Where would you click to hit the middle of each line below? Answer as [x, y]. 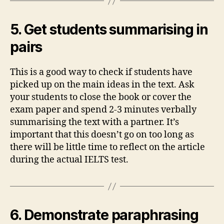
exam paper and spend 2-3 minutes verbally [103, 110]
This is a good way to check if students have [101, 72]
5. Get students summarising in [109, 29]
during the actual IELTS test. [69, 160]
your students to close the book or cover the [101, 97]
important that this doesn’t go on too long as [102, 135]
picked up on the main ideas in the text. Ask [102, 85]
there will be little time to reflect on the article [107, 147]
